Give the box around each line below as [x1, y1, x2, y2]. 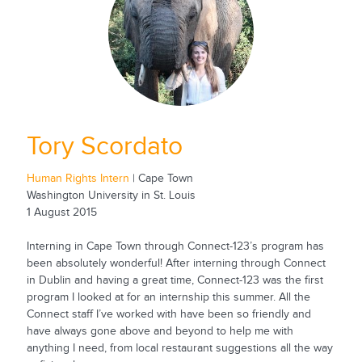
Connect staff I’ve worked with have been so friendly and [26, 308, 311, 322]
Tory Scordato [26, 131, 183, 162]
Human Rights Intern [26, 172, 129, 186]
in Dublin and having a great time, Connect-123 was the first [26, 274, 323, 288]
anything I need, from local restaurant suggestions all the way [26, 342, 333, 356]
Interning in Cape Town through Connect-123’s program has [26, 240, 324, 254]
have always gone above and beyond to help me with [26, 325, 293, 339]
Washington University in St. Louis [26, 189, 196, 203]
